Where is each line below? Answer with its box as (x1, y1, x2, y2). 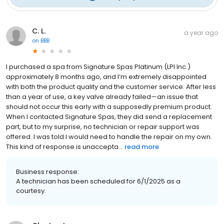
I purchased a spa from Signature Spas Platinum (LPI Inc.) (6, 61, 190, 71)
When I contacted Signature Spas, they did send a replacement (6, 111, 212, 121)
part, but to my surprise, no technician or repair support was (6, 121, 199, 131)
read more (124, 141, 159, 151)
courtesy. (16, 185, 46, 195)
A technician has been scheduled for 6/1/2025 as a (16, 176, 180, 186)
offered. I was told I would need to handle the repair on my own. (6, 131, 212, 141)
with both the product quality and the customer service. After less (6, 81, 216, 91)
